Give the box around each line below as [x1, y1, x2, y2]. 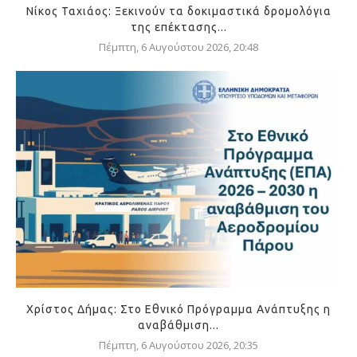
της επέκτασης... [130, 21, 227, 34]
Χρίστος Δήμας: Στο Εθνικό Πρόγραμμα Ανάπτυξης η [26, 303, 331, 316]
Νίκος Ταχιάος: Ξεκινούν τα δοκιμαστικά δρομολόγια [25, 5, 331, 18]
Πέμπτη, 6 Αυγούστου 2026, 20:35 [99, 338, 258, 353]
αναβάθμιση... [138, 319, 219, 332]
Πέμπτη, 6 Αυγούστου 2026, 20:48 [99, 40, 258, 55]
